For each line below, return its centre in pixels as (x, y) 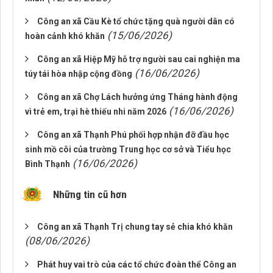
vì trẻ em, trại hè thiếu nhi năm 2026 (96, 112)
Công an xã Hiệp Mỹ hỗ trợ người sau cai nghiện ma (139, 59)
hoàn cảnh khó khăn (65, 36)
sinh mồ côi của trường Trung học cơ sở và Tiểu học (128, 149)
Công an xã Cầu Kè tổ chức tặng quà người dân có (136, 21)
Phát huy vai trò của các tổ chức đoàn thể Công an (137, 264)
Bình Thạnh (48, 164)
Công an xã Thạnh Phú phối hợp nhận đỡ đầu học (133, 135)
